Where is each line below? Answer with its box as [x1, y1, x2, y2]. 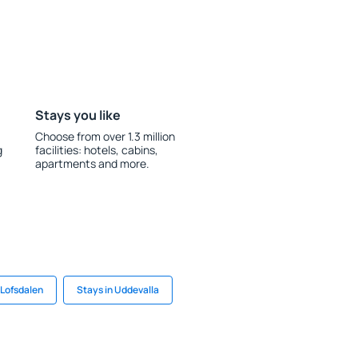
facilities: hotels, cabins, [34, 142, 158, 157]
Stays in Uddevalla [77, 283, 159, 296]
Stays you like [34, 106, 121, 124]
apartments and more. [34, 156, 149, 171]
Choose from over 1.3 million [34, 129, 175, 144]
